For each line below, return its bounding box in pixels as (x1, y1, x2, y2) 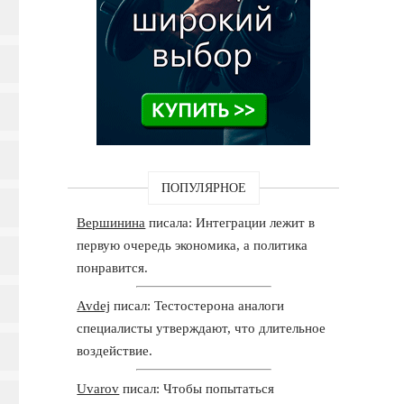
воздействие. (77, 343, 153, 358)
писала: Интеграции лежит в (145, 215, 316, 230)
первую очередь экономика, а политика (77, 237, 308, 252)
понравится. (77, 260, 149, 275)
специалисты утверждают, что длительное (77, 320, 326, 335)
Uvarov (77, 381, 120, 396)
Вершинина (77, 215, 146, 230)
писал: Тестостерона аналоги (110, 298, 285, 313)
